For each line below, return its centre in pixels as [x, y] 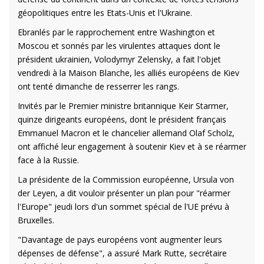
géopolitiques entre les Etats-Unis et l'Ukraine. [105, 12]
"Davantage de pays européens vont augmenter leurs [120, 239]
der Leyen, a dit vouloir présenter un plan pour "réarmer [124, 193]
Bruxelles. [36, 220]
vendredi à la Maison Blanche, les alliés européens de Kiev [128, 72]
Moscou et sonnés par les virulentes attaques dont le [119, 45]
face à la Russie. [48, 160]
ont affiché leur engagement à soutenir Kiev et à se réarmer [132, 146]
